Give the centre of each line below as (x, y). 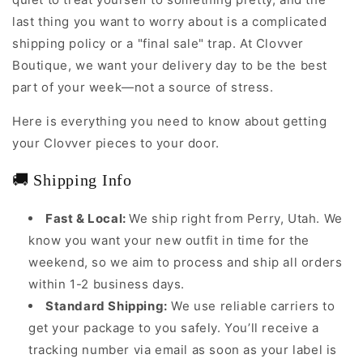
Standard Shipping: (107, 305)
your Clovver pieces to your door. (116, 143)
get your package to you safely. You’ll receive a (174, 327)
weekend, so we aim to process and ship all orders (186, 262)
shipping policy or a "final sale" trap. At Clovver (158, 43)
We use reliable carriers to (251, 305)
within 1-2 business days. (107, 284)
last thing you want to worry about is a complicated (170, 21)
